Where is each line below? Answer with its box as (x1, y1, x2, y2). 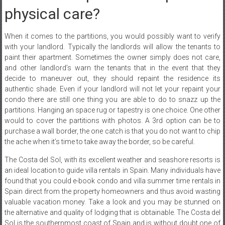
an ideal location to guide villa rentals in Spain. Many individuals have (4, 166, 221, 174)
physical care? (4, 5, 100, 23)
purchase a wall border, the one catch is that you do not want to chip (4, 127, 221, 135)
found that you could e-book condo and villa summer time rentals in (4, 176, 221, 185)
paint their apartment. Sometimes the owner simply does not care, (4, 53, 221, 61)
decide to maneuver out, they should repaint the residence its (4, 74, 221, 82)
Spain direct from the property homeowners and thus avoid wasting (4, 187, 221, 195)
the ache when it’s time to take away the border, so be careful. (4, 137, 195, 146)
